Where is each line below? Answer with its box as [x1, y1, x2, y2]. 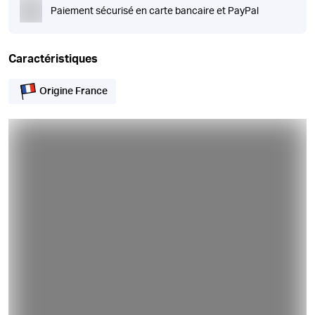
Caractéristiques [8, 53, 98, 65]
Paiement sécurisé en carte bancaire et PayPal [51, 6, 259, 16]
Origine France [39, 86, 108, 96]
